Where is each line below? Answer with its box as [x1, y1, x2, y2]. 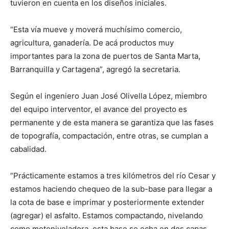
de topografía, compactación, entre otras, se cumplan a [10, 131, 208, 141]
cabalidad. [10, 144, 47, 154]
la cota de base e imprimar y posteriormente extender [10, 197, 204, 208]
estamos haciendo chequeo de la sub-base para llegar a [10, 184, 212, 194]
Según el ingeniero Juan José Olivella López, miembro [10, 91, 207, 101]
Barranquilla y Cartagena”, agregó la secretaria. [10, 64, 180, 75]
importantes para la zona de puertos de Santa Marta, [10, 51, 200, 61]
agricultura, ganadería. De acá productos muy [10, 38, 174, 48]
